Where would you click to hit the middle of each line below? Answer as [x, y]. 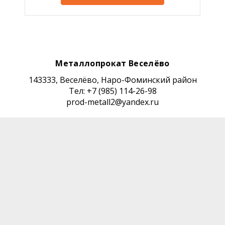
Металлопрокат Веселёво [113, 63]
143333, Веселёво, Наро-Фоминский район [113, 80]
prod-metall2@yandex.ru [113, 102]
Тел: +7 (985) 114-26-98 [113, 91]
